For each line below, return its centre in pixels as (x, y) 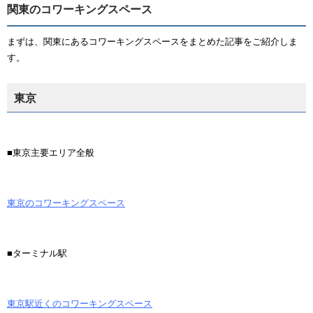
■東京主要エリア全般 (51, 153)
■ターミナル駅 (37, 253)
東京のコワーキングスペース (66, 203)
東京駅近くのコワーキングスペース (80, 304)
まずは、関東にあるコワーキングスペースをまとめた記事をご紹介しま (152, 42)
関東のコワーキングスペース (80, 9)
